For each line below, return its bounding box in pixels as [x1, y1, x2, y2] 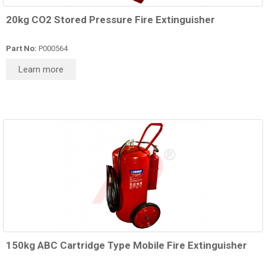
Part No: [6, 44, 37, 53]
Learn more [18, 64, 64, 75]
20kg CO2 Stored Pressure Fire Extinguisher [6, 14, 215, 26]
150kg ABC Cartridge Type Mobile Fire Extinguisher [6, 239, 247, 252]
